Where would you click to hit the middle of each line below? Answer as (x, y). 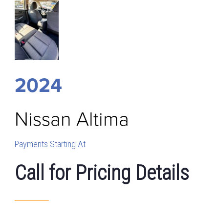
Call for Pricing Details (102, 173)
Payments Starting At (50, 144)
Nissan (43, 120)
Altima (103, 120)
